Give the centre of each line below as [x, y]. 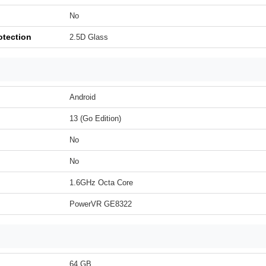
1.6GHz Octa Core [101, 183]
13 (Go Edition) [95, 118]
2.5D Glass [89, 37]
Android [83, 97]
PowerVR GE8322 [101, 204]
